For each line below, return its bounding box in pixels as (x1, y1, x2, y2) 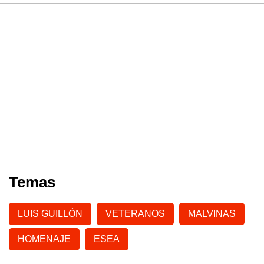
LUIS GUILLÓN (18, 208, 82, 219)
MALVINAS (188, 208, 236, 219)
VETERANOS (105, 208, 165, 219)
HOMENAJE (18, 233, 71, 244)
